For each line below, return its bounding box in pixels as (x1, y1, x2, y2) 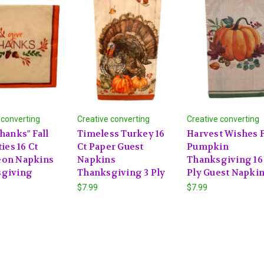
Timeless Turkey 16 (77, 127, 165, 140)
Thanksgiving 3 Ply (77, 166, 166, 179)
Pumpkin (187, 140, 229, 153)
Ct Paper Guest (77, 140, 144, 153)
